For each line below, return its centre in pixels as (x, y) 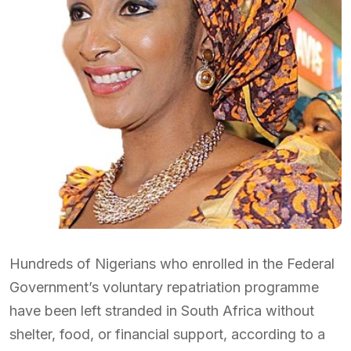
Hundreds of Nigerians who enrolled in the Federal (172, 264)
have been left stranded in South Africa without (162, 311)
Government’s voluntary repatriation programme (164, 287)
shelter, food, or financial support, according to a (167, 334)
